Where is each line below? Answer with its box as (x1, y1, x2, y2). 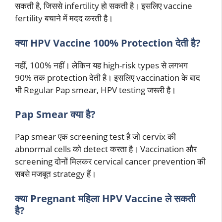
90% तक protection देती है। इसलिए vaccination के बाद (15, 71, 200, 83)
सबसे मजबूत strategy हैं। (15, 168, 96, 180)
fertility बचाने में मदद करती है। (15, 12, 113, 24)
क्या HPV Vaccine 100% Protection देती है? (15, 36, 201, 50)
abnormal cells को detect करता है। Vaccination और (15, 143, 197, 155)
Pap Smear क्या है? (15, 108, 96, 121)
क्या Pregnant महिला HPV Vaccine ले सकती (15, 191, 196, 205)
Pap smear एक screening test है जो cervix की (15, 131, 176, 143)
